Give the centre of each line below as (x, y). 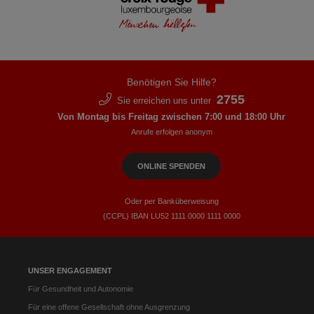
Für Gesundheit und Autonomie (81, 289)
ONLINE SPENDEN (171, 166)
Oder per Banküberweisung (171, 202)
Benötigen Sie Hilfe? (171, 82)
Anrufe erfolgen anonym (171, 132)
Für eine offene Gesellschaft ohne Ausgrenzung (109, 307)
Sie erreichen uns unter (164, 101)
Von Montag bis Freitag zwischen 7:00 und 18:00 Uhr (171, 117)
